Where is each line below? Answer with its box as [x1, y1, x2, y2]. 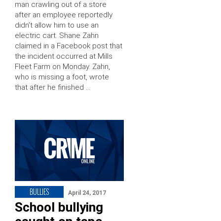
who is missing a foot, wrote [15, 72, 109, 81]
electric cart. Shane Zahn [15, 31, 99, 40]
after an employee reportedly [15, 10, 112, 19]
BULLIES [30, 186, 49, 197]
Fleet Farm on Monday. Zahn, [15, 62, 110, 71]
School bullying [15, 199, 103, 215]
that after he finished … [15, 82, 90, 92]
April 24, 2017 [68, 189, 106, 196]
